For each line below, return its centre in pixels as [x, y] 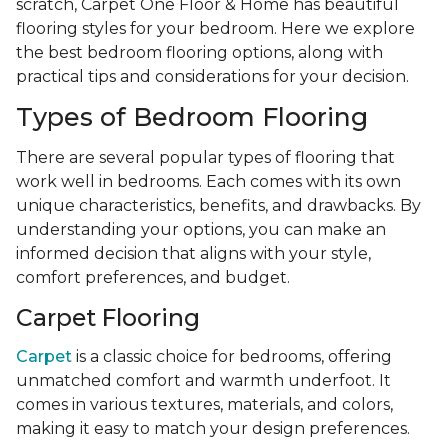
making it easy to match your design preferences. [213, 429]
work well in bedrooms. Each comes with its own [208, 182]
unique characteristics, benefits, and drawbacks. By [218, 206]
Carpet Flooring [108, 318]
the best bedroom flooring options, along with [199, 53]
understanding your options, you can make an [201, 230]
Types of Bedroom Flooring [192, 117]
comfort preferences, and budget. [153, 278]
